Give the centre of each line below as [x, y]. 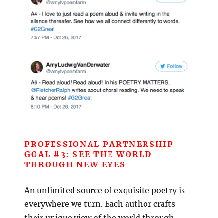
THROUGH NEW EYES [75, 164]
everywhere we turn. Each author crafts [100, 204]
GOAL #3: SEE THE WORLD [88, 154]
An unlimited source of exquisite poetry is [105, 190]
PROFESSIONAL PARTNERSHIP [99, 144]
